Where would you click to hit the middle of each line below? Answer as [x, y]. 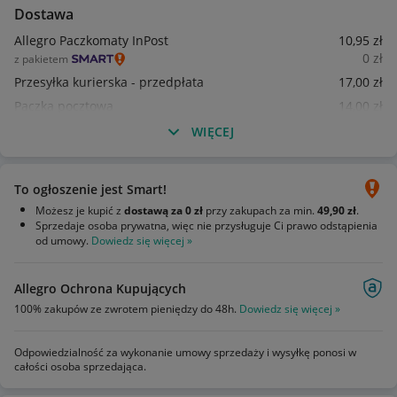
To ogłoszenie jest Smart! [90, 189]
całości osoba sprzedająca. [80, 367]
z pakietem [41, 59]
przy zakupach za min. [260, 211]
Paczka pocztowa [64, 106]
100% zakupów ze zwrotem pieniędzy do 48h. [127, 309]
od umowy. [63, 241]
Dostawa [44, 14]
